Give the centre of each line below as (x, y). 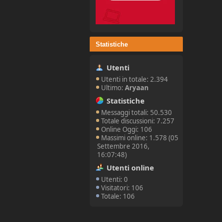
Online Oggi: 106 (127, 129)
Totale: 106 (118, 196)
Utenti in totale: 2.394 (135, 79)
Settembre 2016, (124, 146)
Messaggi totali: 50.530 (137, 112)
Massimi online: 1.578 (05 (140, 138)
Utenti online (130, 167)
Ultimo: (113, 87)
